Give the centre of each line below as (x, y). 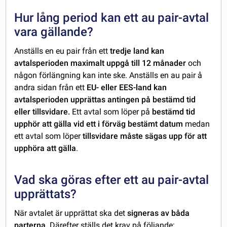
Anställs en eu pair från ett (62, 51)
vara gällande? (54, 32)
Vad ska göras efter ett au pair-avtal (112, 180)
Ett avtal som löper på (111, 112)
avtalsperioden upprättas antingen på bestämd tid (105, 100)
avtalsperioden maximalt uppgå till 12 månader (100, 63)
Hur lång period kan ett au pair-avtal (112, 18)
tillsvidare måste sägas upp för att (145, 136)
